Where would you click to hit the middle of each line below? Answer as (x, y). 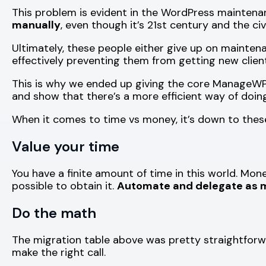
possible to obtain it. (64, 186)
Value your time (66, 146)
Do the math (54, 213)
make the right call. (59, 252)
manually (36, 25)
